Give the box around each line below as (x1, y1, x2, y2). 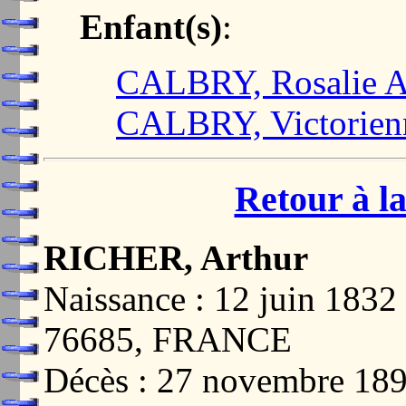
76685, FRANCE (43, 320, 292, 360)
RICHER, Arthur (43, 238, 308, 278)
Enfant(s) (80, 6, 222, 46)
